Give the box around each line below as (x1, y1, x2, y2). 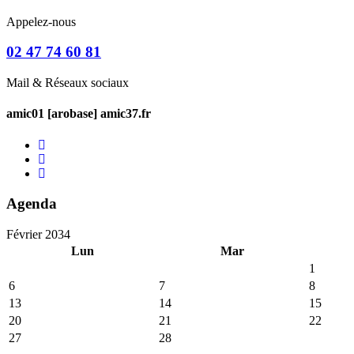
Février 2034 (6, 228, 70, 242)
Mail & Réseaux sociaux (6, 76, 129, 90)
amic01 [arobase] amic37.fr (6, 107, 151, 121)
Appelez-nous (6, 14, 76, 28)
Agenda (6, 195, 57, 213)
